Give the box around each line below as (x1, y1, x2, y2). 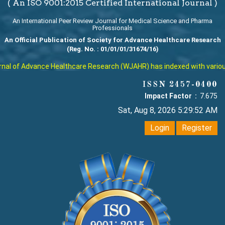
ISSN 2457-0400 (143, 81, 217, 89)
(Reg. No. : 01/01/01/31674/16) (66, 45, 159, 53)
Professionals (92, 24, 133, 32)
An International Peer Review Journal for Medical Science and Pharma (13, 17, 212, 25)
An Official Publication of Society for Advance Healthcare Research (4, 36, 221, 44)
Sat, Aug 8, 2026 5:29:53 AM (118, 105, 217, 116)
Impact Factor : (145, 92, 198, 100)
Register (182, 123, 212, 133)
